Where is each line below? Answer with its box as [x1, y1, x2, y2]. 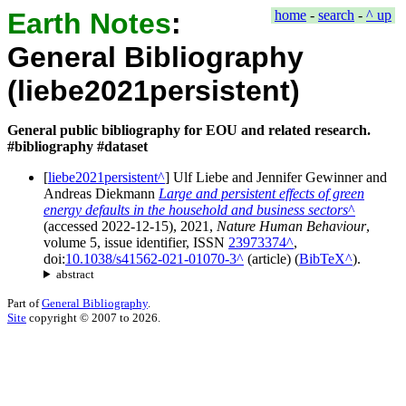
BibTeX [299, 251, 345, 266]
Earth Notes [7, 7, 171, 40]
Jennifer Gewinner [256, 169, 362, 185]
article [252, 251, 286, 266]
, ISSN [186, 235, 228, 250]
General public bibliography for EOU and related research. [7, 122, 371, 138]
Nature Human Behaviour [217, 218, 366, 234]
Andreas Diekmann [43, 186, 155, 201]
